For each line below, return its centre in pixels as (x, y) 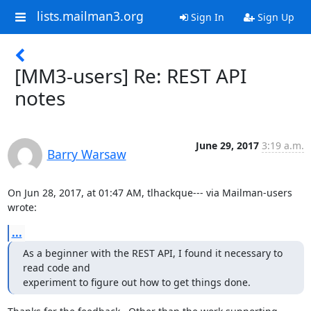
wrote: (22, 207)
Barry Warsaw (86, 154)
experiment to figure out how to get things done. (136, 282)
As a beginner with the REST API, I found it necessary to (152, 253)
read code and (56, 268)
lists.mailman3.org (90, 16)
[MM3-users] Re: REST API (131, 76)
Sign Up (274, 17)
